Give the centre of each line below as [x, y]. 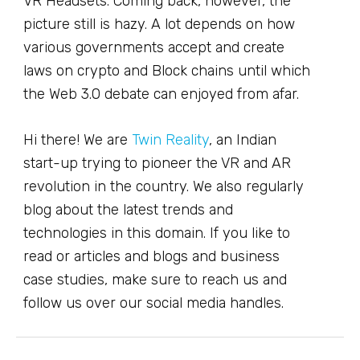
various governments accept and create [154, 47]
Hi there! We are [78, 139]
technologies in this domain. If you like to [157, 233]
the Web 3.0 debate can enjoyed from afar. [161, 94]
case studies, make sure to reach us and [155, 279]
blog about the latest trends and [128, 209]
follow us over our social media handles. [153, 303]
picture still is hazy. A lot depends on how [159, 24]
